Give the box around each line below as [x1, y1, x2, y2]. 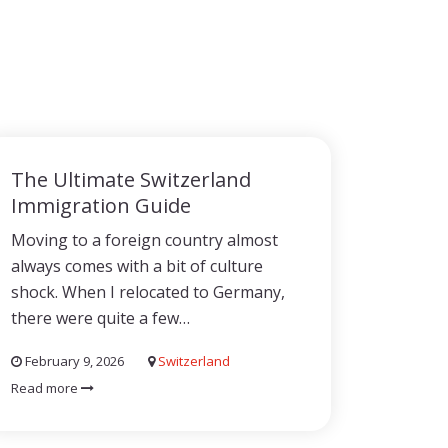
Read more [11, 379, 81, 397]
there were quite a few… [11, 307, 190, 329]
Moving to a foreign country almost [11, 229, 278, 251]
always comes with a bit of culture [11, 255, 263, 277]
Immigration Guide [11, 192, 191, 219]
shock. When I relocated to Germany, [11, 281, 285, 303]
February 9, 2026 [22, 352, 124, 370]
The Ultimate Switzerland [11, 166, 251, 193]
